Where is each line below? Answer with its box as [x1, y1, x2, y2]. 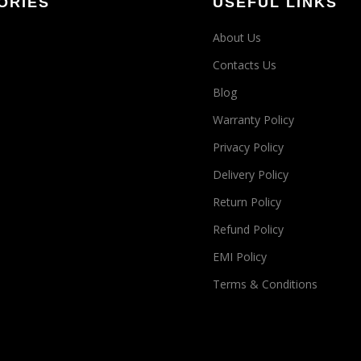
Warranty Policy [212, 111, 294, 127]
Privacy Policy [212, 139, 284, 155]
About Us [212, 29, 261, 45]
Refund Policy [212, 221, 284, 237]
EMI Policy [212, 248, 267, 264]
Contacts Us [212, 56, 276, 73]
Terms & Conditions [212, 276, 317, 292]
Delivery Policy [212, 166, 288, 182]
